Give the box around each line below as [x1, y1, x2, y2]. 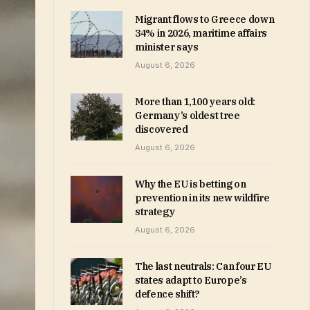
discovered [135, 123, 188, 136]
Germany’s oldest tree [135, 109, 240, 122]
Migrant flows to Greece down [135, 13, 275, 26]
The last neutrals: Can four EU [135, 260, 271, 273]
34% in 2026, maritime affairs [135, 27, 267, 39]
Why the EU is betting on [135, 178, 246, 190]
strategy [135, 206, 175, 218]
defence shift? [135, 288, 201, 300]
